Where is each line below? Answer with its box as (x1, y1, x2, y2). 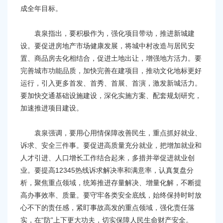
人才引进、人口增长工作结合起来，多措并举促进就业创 (20, 154, 195, 162)
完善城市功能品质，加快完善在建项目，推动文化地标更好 (20, 67, 202, 75)
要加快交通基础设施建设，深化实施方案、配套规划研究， (20, 92, 202, 100)
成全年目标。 (20, 4, 62, 13)
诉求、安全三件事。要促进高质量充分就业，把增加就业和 (20, 141, 202, 150)
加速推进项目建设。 (20, 104, 83, 112)
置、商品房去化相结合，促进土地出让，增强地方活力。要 (20, 54, 202, 63)
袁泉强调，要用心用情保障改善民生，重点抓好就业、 (20, 129, 202, 137)
